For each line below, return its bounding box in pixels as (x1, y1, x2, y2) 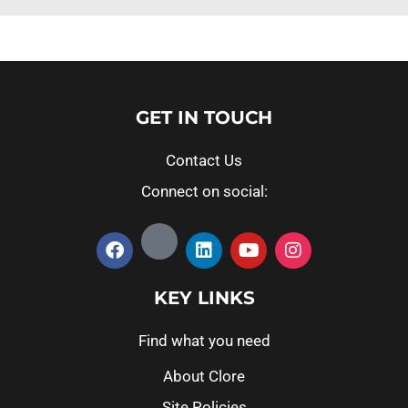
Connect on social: (140, 181, 268, 200)
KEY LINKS (153, 286, 255, 309)
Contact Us (166, 150, 242, 169)
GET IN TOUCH (136, 106, 272, 128)
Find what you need (138, 331, 270, 350)
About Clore (163, 366, 245, 385)
